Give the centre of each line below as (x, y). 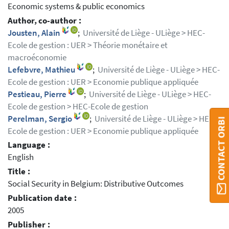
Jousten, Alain (35, 33)
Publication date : (42, 198)
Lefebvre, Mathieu (42, 70)
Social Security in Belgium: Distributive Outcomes (96, 184)
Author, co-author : (44, 20)
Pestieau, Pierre (38, 94)
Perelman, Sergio (41, 119)
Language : (29, 145)
